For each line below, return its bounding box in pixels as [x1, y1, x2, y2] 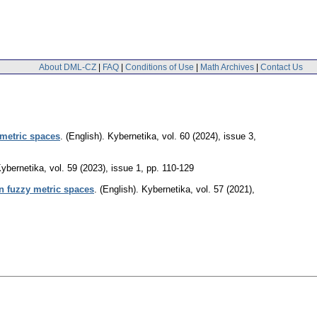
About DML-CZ [39, 62, 96, 72]
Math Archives [200, 62, 254, 72]
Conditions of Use [125, 62, 194, 72]
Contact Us [260, 62, 303, 72]
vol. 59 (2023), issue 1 [50, 163, 141, 174]
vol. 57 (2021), [196, 184, 255, 195]
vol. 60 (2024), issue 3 [162, 131, 253, 142]
